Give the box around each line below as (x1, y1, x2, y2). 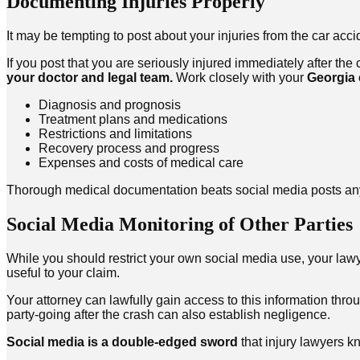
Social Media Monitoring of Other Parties (6, 213, 353, 235)
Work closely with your (173, 70, 307, 84)
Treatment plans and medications (39, 112, 227, 126)
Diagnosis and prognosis (39, 97, 181, 112)
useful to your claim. (6, 265, 120, 280)
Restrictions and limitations (39, 126, 192, 141)
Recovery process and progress (39, 141, 219, 155)
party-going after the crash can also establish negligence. (6, 307, 330, 321)
